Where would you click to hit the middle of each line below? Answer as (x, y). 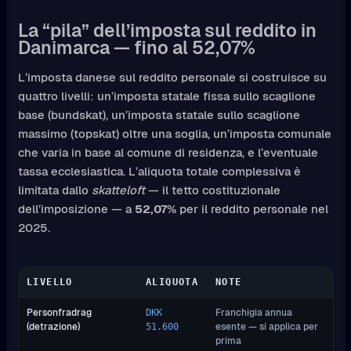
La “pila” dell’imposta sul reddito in (167, 30)
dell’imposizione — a (76, 208)
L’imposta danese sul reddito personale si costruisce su (172, 77)
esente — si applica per (267, 327)
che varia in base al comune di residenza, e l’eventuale (168, 152)
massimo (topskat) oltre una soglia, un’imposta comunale (174, 133)
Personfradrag (59, 313)
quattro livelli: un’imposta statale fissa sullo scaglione (166, 96)
